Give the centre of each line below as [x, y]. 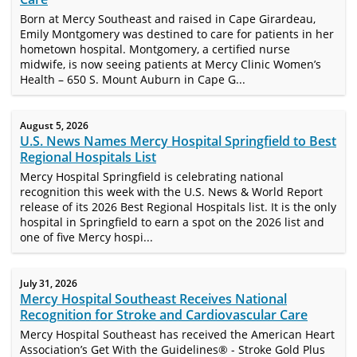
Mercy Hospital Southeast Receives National [153, 299]
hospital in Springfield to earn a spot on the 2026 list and [172, 222]
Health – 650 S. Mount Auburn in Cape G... [133, 79]
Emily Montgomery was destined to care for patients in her [177, 34]
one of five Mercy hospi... [86, 237]
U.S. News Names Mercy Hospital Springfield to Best [178, 141]
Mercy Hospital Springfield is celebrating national [152, 177]
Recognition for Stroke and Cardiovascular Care [164, 315]
